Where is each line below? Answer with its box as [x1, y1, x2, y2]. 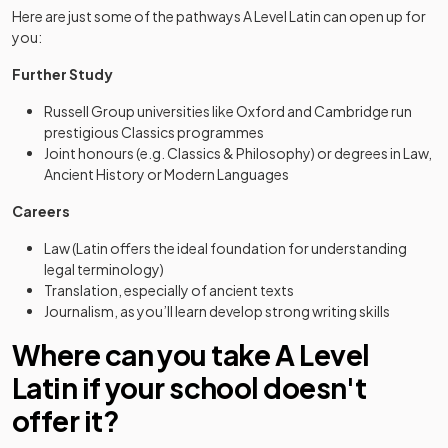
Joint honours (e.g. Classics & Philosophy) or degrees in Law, [44, 144, 432, 162]
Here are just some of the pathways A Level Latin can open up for [12, 7, 426, 25]
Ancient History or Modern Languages [44, 165, 289, 183]
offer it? [12, 403, 119, 438]
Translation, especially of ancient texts [44, 281, 294, 299]
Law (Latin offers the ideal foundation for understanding [44, 239, 407, 257]
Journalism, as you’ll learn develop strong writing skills [44, 302, 390, 320]
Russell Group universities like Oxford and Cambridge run [44, 102, 412, 120]
